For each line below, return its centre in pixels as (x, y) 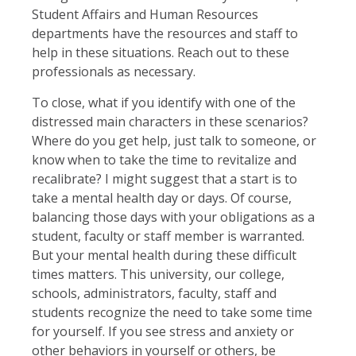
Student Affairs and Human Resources (145, 14)
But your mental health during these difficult (164, 255)
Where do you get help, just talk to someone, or (174, 140)
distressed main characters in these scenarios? (170, 121)
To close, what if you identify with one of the (164, 102)
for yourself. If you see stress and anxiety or (163, 331)
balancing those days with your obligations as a (173, 217)
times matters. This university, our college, (158, 274)
